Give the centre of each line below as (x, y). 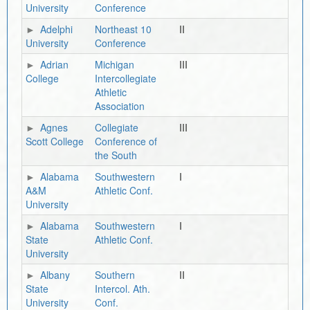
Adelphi (56, 29)
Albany (55, 275)
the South (116, 155)
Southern (115, 275)
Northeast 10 (123, 29)
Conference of (126, 141)
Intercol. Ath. (122, 289)
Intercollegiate (126, 78)
